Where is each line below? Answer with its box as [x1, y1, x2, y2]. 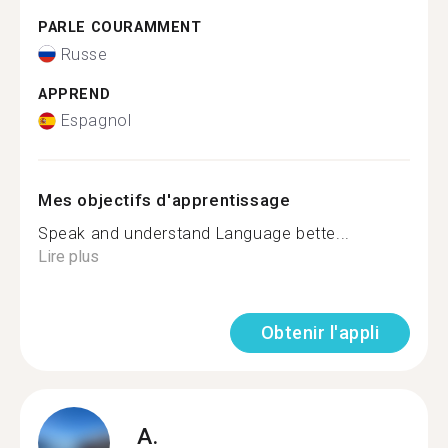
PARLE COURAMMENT [38, 19, 202, 36]
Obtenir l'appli [260, 322, 379, 343]
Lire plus [38, 247, 99, 266]
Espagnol [60, 111, 132, 130]
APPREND [38, 85, 111, 103]
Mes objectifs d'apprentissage [38, 190, 291, 210]
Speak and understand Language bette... [38, 224, 350, 243]
